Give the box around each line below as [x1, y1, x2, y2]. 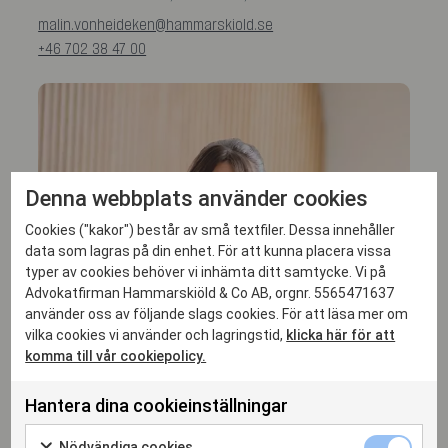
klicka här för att [286, 326, 396, 343]
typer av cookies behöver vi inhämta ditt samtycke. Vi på [25, 263, 387, 280]
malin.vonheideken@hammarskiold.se [38, 16, 274, 33]
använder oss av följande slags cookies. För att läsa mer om [25, 305, 409, 322]
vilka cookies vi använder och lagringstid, [25, 326, 287, 343]
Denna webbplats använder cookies [25, 185, 369, 211]
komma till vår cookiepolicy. [25, 347, 207, 364]
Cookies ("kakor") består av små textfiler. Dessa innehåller [25, 221, 396, 238]
